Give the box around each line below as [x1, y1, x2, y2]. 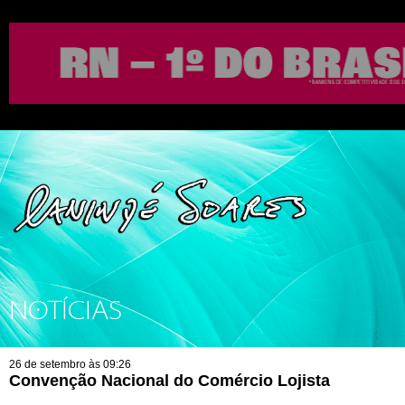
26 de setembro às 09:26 [9, 358, 131, 371]
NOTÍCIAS [9, 297, 122, 325]
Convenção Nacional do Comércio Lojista [9, 372, 330, 390]
